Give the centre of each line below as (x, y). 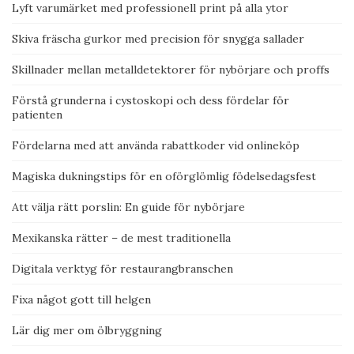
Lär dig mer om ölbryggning (87, 331)
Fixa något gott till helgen (81, 300)
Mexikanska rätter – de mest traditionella (121, 238)
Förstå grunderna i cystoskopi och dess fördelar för (151, 101)
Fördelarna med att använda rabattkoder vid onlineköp (156, 146)
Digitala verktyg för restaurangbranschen (122, 269)
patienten (37, 115)
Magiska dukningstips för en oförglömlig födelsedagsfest (164, 177)
